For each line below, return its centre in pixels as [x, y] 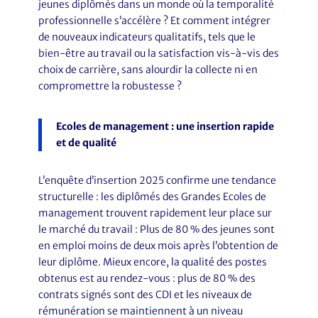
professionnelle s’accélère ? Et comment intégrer [154, 21]
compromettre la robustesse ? [110, 86]
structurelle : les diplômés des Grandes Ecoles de [152, 197]
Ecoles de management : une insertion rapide [165, 126]
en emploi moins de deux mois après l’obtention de [158, 246]
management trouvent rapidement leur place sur [155, 213]
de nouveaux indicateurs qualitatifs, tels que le [147, 37]
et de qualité [86, 143]
